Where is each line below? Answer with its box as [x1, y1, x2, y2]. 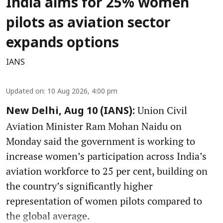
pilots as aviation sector [6, 15, 171, 32]
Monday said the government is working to [6, 134, 195, 148]
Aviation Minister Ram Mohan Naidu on [6, 119, 182, 133]
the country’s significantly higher [6, 179, 153, 193]
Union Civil [135, 103, 187, 117]
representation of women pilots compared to [6, 194, 202, 208]
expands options [6, 35, 119, 52]
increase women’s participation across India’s [6, 149, 207, 163]
